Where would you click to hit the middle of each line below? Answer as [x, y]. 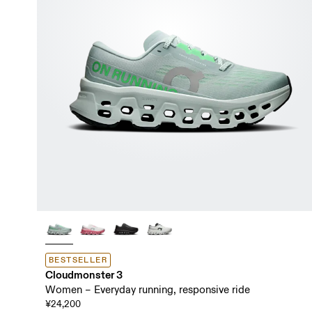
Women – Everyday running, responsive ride [147, 290]
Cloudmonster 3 [84, 274]
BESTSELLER [78, 260]
